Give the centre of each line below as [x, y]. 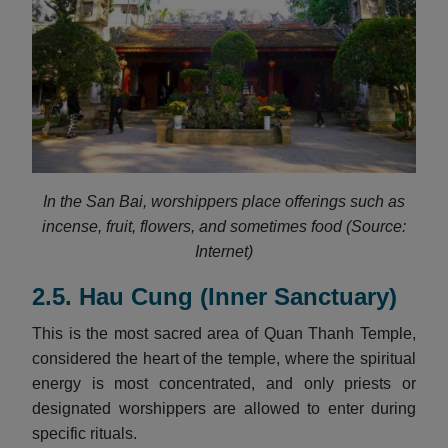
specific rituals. [84, 433]
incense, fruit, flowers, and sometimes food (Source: [224, 226]
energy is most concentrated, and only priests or [224, 383]
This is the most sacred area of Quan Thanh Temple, [224, 333]
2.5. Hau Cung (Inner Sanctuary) [214, 296]
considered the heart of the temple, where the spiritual [224, 358]
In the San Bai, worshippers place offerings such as [224, 201]
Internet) [224, 251]
